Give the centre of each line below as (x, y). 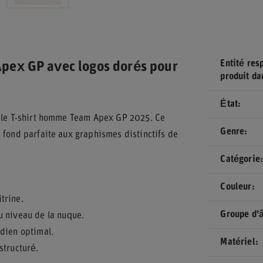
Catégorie (240, 160)
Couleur (236, 187)
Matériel (238, 242)
